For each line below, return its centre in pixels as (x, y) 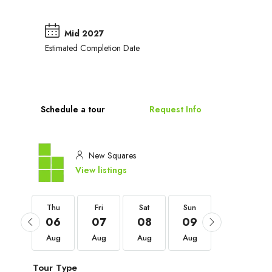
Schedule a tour (73, 109)
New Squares (111, 155)
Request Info (176, 109)
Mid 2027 (84, 33)
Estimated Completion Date (92, 48)
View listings (101, 170)
